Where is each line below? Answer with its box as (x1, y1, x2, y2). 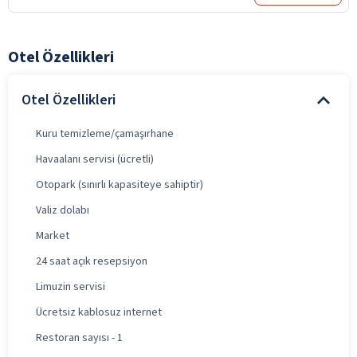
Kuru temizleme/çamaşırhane (36, 125, 174, 142)
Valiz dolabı (36, 202, 89, 218)
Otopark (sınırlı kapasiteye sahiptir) (36, 176, 203, 193)
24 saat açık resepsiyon (36, 253, 147, 269)
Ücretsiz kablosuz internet (36, 304, 162, 320)
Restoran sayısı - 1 (36, 329, 123, 346)
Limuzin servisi (36, 278, 105, 295)
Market (36, 227, 69, 244)
